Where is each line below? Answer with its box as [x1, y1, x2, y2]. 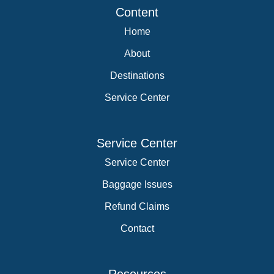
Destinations [109, 70, 165, 81]
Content [116, 6, 158, 19]
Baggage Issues [102, 179, 172, 190]
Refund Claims [105, 201, 169, 212]
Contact [120, 223, 154, 234]
